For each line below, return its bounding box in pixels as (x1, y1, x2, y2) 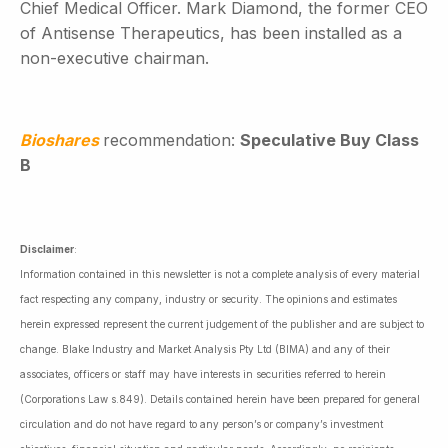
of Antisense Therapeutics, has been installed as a (20, 22, 402, 43)
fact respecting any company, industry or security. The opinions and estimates (20, 292, 397, 305)
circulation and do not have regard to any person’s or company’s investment (20, 417, 383, 430)
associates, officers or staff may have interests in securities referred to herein (20, 367, 386, 380)
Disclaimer (20, 242, 74, 255)
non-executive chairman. (20, 47, 209, 68)
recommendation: (103, 129, 235, 150)
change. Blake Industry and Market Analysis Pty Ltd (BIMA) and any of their (20, 342, 390, 355)
